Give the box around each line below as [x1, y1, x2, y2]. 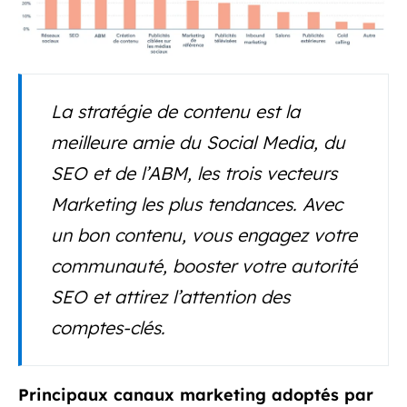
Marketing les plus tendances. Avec [51, 193, 342, 216]
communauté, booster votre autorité [51, 254, 357, 278]
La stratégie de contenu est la [51, 100, 300, 124]
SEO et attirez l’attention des [51, 285, 290, 309]
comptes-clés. [51, 316, 165, 340]
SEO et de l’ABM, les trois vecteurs [51, 162, 337, 185]
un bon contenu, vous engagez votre [51, 223, 357, 247]
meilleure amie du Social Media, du [51, 131, 345, 154]
